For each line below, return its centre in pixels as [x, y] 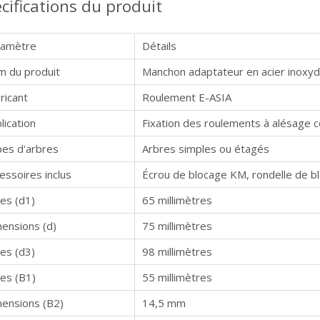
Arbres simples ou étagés [206, 149]
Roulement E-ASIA [187, 97]
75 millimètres [177, 226]
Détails [159, 46]
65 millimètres [177, 200]
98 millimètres [177, 251]
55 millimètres [177, 277]
